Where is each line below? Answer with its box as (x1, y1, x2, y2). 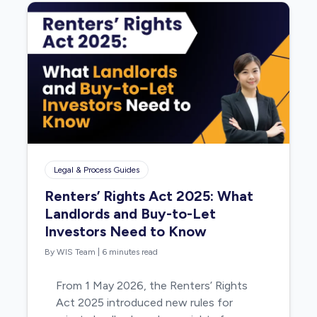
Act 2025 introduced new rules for (56, 295, 234, 309)
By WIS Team (45, 246, 96, 257)
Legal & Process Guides (54, 164, 140, 175)
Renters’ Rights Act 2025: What (45, 187, 254, 204)
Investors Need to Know (45, 222, 207, 240)
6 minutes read (102, 246, 158, 257)
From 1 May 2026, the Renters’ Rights (56, 278, 248, 292)
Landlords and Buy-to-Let (45, 204, 217, 222)
